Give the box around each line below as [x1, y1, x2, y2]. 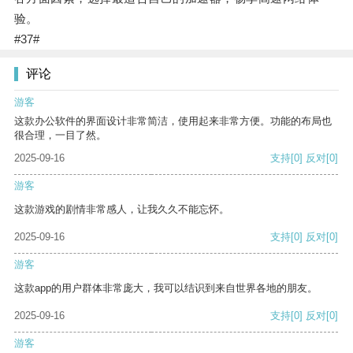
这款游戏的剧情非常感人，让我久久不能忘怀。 [14, 203, 229, 216]
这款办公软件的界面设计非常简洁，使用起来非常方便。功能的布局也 [14, 115, 332, 128]
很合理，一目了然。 [14, 129, 106, 142]
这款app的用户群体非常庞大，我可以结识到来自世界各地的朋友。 [14, 282, 318, 295]
